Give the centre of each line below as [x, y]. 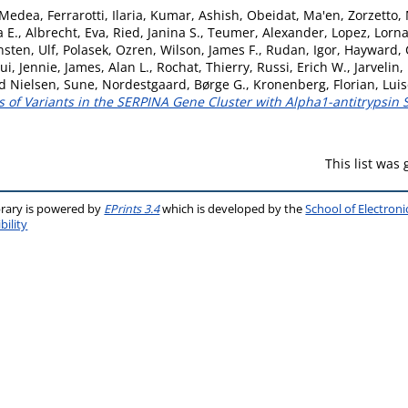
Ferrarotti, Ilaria [95, 15]
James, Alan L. [107, 67]
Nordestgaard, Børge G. [174, 84]
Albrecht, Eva [66, 32]
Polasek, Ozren [108, 50]
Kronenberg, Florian [314, 84]
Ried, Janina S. [157, 32]
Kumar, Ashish [195, 15]
